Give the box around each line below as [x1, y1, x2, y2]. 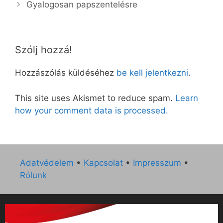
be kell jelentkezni [116, 68, 188, 78]
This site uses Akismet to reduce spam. [15, 93, 175, 103]
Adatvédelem [20, 158, 74, 168]
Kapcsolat [84, 158, 123, 168]
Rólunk [20, 170, 47, 181]
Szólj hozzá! [15, 44, 72, 56]
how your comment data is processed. [15, 105, 168, 115]
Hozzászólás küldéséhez [15, 68, 116, 78]
